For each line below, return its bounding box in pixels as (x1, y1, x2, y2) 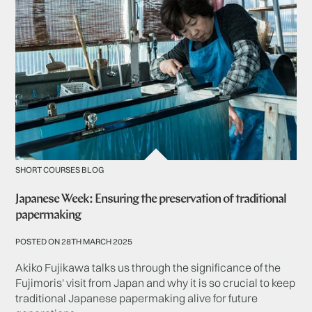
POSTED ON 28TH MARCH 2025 (15, 236, 133, 247)
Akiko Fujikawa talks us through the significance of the (15, 260, 281, 275)
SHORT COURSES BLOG (15, 164, 104, 175)
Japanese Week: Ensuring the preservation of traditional (15, 193, 287, 207)
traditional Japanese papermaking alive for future (15, 291, 258, 306)
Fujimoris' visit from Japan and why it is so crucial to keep (15, 276, 296, 290)
